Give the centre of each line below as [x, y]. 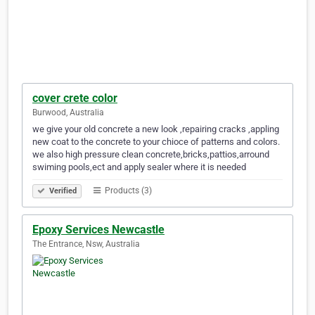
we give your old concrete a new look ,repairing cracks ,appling [156, 129]
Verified [62, 191]
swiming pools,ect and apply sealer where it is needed [139, 167]
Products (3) [127, 191]
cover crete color [75, 98]
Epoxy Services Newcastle [98, 230]
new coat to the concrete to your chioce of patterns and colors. [156, 142]
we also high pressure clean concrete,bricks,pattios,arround [151, 155]
